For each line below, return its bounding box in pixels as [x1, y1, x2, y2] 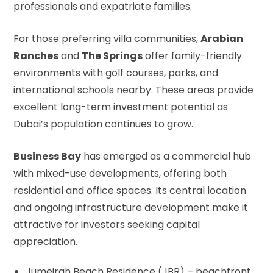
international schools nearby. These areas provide [13, 82, 253, 97]
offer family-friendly [143, 48, 242, 63]
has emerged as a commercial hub [81, 149, 251, 163]
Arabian [200, 31, 243, 46]
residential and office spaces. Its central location [13, 183, 246, 197]
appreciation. [13, 234, 77, 249]
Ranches [13, 48, 58, 63]
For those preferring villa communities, [13, 31, 200, 46]
